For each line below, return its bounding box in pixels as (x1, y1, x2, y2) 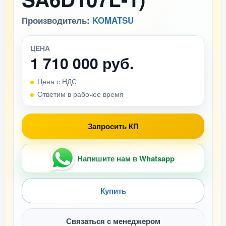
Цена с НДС (37, 76, 77, 86)
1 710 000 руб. (30, 52, 134, 74)
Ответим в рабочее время (37, 89, 124, 99)
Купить (100, 185, 126, 196)
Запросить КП (87, 120, 139, 132)
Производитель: (22, 14, 92, 26)
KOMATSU (92, 14, 134, 26)
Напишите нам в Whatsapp (77, 152, 175, 164)
